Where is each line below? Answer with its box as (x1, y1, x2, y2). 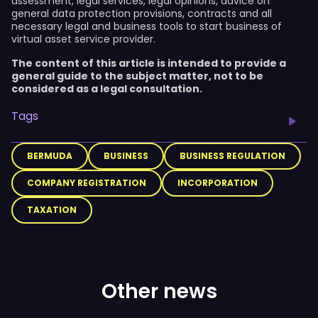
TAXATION (27, 204, 77, 216)
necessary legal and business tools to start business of (11, 19, 282, 33)
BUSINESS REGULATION (180, 150, 285, 162)
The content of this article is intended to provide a (11, 56, 286, 70)
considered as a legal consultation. (11, 82, 202, 96)
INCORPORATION (177, 177, 258, 189)
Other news (101, 278, 217, 305)
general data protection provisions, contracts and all (11, 6, 272, 21)
